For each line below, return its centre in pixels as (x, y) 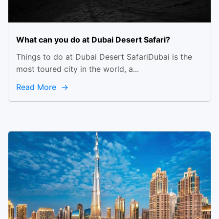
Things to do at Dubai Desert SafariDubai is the (104, 57)
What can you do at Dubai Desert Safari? (93, 40)
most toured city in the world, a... (77, 69)
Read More (37, 87)
